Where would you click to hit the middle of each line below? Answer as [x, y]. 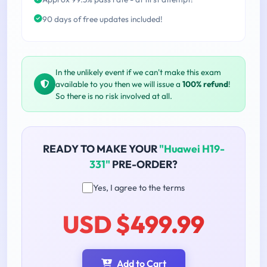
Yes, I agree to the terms [139, 187]
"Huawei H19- [192, 148]
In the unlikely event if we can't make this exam [138, 72]
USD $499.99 [133, 224]
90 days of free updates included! [103, 19]
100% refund [205, 84]
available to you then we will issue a [119, 84]
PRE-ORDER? [144, 164]
